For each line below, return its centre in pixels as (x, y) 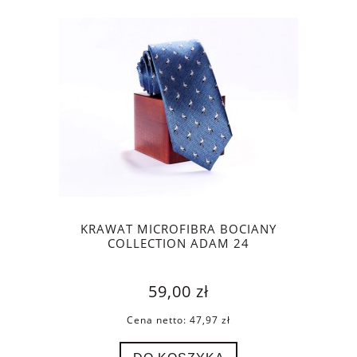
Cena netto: (158, 320)
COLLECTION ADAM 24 (178, 244)
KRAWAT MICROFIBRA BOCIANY (178, 229)
